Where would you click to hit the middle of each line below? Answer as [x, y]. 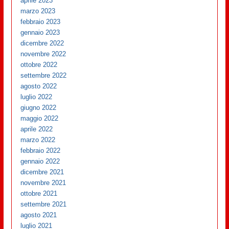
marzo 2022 [38, 140]
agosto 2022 [39, 86]
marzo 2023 [38, 11]
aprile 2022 [37, 129]
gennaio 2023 [40, 32]
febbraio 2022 [41, 150]
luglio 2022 [37, 97]
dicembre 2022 [42, 43]
